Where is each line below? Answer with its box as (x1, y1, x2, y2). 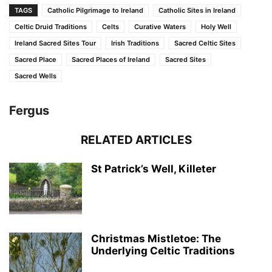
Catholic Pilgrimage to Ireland (47, 5, 143, 15)
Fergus (9, 103, 49, 118)
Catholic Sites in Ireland (158, 5, 236, 15)
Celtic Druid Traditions (15, 22, 87, 31)
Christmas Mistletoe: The (91, 232, 221, 245)
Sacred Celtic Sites (174, 38, 236, 47)
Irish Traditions (111, 38, 159, 47)
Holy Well (201, 22, 231, 31)
